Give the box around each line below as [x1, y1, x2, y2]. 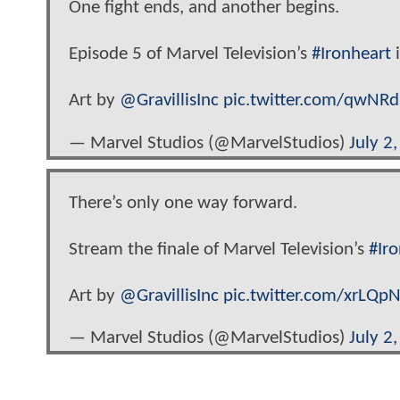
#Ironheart [312, 45, 391, 64]
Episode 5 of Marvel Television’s [69, 45, 312, 64]
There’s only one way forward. [69, 194, 297, 213]
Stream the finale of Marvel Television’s [69, 240, 369, 260]
